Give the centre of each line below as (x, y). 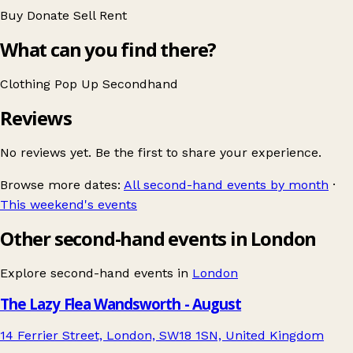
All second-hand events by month (226, 184)
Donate (50, 16)
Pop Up (78, 84)
